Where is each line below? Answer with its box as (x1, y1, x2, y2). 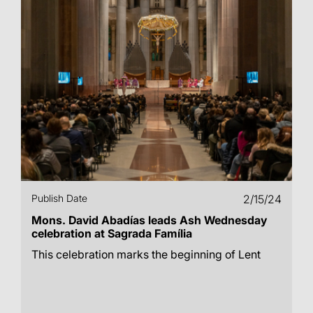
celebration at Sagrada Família (31, 226, 192, 240)
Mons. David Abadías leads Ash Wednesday (31, 213, 267, 227)
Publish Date (31, 192, 87, 204)
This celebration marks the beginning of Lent (31, 247, 261, 261)
